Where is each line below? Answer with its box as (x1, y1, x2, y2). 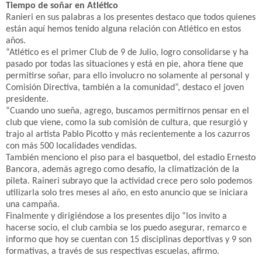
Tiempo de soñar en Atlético (6, 1, 118, 11)
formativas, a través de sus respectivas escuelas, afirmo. (6, 247, 219, 256)
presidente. (6, 95, 49, 104)
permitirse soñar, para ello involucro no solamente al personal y (6, 71, 249, 81)
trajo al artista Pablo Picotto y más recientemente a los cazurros (6, 130, 250, 139)
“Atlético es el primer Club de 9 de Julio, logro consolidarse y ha (6, 48, 249, 57)
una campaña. (6, 200, 60, 209)
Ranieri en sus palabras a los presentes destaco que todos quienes (6, 13, 256, 22)
